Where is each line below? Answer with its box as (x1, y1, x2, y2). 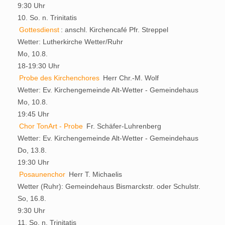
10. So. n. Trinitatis (18, 13, 77, 22)
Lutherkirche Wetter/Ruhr (43, 37, 123, 46)
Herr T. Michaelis (69, 170, 122, 178)
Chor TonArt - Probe (19, 122, 83, 130)
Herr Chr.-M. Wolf (103, 73, 159, 82)
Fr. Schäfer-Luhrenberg (86, 122, 161, 130)
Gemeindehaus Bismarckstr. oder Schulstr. (65, 182, 200, 190)
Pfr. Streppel (129, 25, 168, 34)
